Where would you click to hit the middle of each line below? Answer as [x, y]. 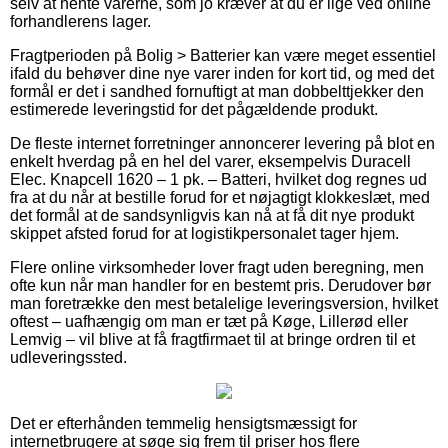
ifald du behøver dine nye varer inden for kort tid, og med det [222, 73]
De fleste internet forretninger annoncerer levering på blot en [222, 143]
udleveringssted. [68, 357]
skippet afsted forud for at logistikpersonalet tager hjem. [204, 233]
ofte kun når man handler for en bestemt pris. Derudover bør [220, 285]
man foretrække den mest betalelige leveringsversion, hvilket [224, 303]
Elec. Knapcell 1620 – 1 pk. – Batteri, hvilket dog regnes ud [218, 179]
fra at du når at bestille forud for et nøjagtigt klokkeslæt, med [220, 197]
